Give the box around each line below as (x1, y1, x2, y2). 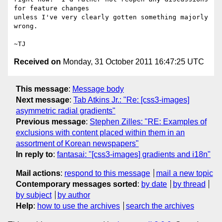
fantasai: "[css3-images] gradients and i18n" (57, 150, 211, 159)
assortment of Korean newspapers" (16, 139, 139, 148)
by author (57, 190, 90, 199)
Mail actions (16, 168, 60, 177)
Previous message (16, 117, 86, 126)
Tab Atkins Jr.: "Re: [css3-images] (73, 95, 189, 104)
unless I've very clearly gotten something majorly (14, 13, 208, 21)
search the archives (125, 201, 194, 210)
